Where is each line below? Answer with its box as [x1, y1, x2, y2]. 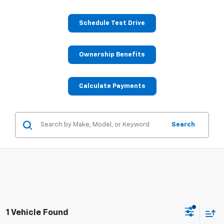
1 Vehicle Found [6, 208, 68, 217]
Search [171, 121, 195, 128]
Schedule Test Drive [79, 20, 145, 27]
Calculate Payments [78, 83, 145, 90]
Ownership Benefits [79, 51, 145, 58]
